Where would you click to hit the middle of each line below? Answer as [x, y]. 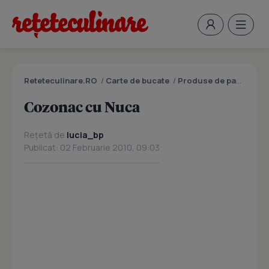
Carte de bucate [138, 80]
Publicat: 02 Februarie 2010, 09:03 [92, 147]
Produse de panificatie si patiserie [207, 80]
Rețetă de [45, 135]
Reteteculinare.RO [61, 80]
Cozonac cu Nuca [82, 107]
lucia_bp [85, 135]
